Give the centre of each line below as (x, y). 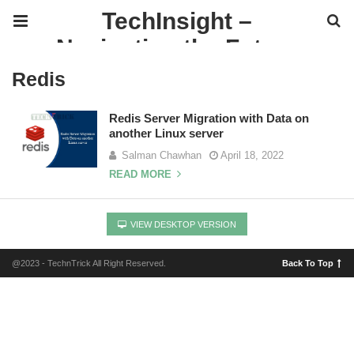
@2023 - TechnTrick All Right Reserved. (89, 263)
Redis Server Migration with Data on (209, 118)
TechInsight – (177, 21)
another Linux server (166, 133)
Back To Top (308, 263)
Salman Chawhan (162, 155)
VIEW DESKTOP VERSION (182, 224)
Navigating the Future (177, 48)
